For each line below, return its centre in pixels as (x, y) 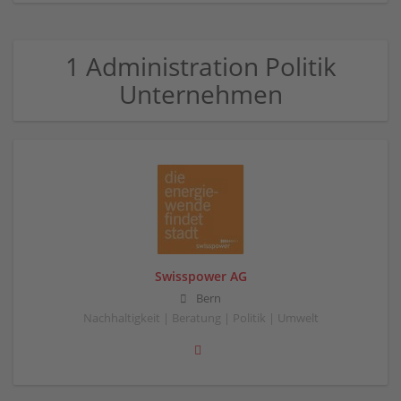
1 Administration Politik (200, 66)
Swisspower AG (200, 276)
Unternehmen (200, 94)
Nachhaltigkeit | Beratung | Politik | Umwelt (200, 319)
